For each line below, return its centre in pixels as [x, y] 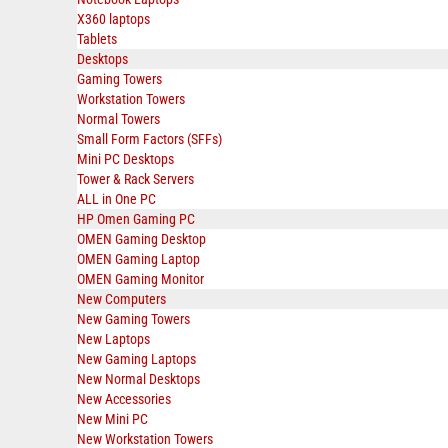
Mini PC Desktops [125, 159]
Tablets [97, 39]
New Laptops [113, 339]
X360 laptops [113, 19]
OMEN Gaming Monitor [140, 279]
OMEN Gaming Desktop [141, 239]
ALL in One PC [116, 199]
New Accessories [124, 399]
